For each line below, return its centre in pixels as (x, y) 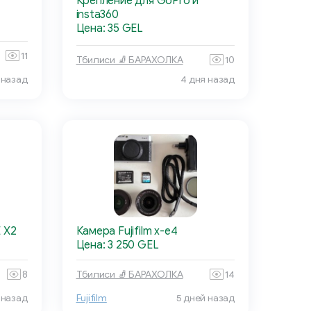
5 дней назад (205, 299)
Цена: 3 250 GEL (117, 245)
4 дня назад (208, 80)
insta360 (97, 15)
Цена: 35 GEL (109, 29)
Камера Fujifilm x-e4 (127, 232)
